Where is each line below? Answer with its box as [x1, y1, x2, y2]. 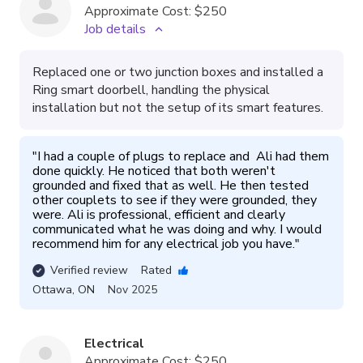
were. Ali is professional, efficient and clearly [32, 206, 285, 224]
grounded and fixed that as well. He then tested [32, 177, 309, 194]
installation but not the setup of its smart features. [32, 99, 323, 117]
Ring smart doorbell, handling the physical [32, 81, 270, 99]
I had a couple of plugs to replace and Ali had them [37, 147, 329, 165]
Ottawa [32, 282, 72, 297]
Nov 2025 [108, 282, 157, 297]
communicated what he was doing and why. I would [32, 220, 322, 238]
